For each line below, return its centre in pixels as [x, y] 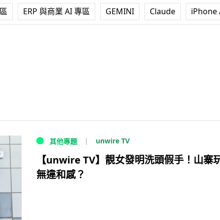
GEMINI [120, 11]
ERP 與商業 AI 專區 [56, 11]
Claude [163, 11]
